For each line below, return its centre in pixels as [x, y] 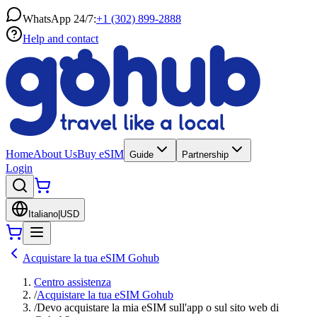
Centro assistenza [73, 282]
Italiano [43, 214]
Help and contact [60, 39]
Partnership [205, 155]
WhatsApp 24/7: [59, 19]
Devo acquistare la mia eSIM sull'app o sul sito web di [158, 307]
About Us [55, 154]
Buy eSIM [100, 154]
